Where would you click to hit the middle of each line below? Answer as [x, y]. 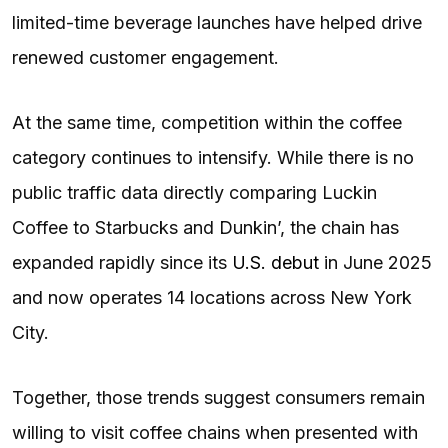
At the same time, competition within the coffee [207, 122]
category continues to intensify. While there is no [213, 157]
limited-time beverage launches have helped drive [217, 22]
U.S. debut [275, 262]
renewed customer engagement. [145, 57]
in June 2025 [375, 262]
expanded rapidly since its [122, 262]
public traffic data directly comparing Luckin [194, 192]
